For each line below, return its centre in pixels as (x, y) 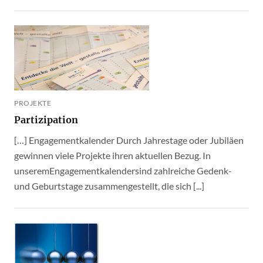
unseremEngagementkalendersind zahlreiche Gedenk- (123, 171)
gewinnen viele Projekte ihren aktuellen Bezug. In (112, 156)
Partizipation (46, 120)
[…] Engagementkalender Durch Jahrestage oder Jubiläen (129, 140)
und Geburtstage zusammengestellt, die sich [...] (109, 186)
